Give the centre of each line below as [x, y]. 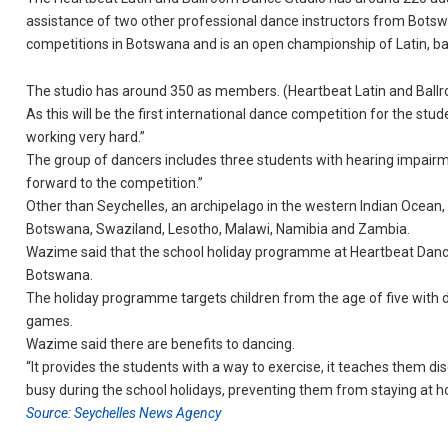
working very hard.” [86, 136]
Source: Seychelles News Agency [124, 412]
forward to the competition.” [115, 182]
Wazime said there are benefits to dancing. [161, 343]
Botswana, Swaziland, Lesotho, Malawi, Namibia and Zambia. [218, 228]
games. [50, 320]
